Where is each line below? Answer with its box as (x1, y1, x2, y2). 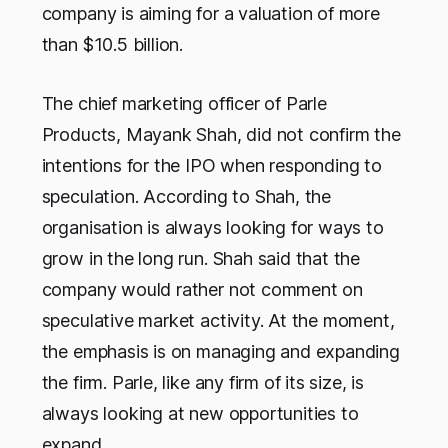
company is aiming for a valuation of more (41, 3, 380, 25)
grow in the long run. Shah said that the (41, 248, 361, 270)
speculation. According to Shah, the (41, 186, 332, 208)
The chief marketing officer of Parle (41, 93, 327, 115)
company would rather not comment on (41, 279, 364, 301)
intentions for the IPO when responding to (41, 155, 382, 177)
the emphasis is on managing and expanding (41, 341, 400, 363)
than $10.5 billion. (41, 34, 184, 56)
